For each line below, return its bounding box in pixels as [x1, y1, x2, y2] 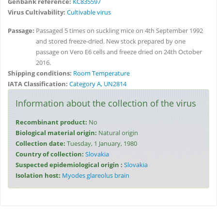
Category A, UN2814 [69, 79, 126, 88]
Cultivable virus [67, 8, 111, 16]
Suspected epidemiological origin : [15, 160, 124, 169]
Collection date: [15, 139, 67, 148]
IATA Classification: [8, 79, 69, 88]
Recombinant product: [15, 118, 89, 126]
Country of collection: [15, 150, 85, 158]
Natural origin [98, 128, 138, 137]
